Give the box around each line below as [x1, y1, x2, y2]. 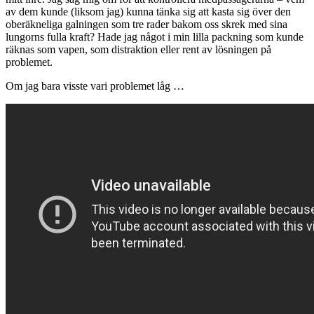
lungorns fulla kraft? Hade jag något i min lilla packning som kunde [6, 31, 303, 43]
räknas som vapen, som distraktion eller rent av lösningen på [6, 43, 271, 56]
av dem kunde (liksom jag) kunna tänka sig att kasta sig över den [6, 6, 291, 18]
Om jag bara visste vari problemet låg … [6, 80, 184, 93]
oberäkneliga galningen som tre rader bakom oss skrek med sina [6, 18, 287, 31]
